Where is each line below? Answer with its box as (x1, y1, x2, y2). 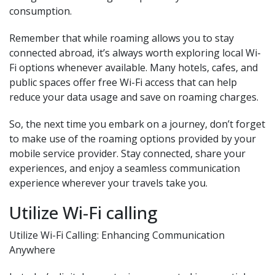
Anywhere (9, 243, 55, 257)
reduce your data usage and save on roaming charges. (9, 90, 258, 104)
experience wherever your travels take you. (9, 176, 207, 190)
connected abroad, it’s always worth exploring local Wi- (9, 46, 261, 60)
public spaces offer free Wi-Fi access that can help (9, 76, 237, 89)
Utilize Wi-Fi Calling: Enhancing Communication (9, 228, 225, 242)
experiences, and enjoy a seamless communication (9, 161, 240, 175)
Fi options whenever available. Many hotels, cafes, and (9, 61, 258, 74)
